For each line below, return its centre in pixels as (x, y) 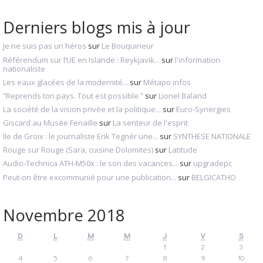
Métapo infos (167, 82)
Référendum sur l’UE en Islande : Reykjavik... (81, 60)
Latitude (183, 150)
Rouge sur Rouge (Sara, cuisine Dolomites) (78, 150)
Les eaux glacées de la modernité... (65, 82)
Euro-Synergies (203, 109)
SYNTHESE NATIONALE (212, 136)
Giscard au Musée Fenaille (50, 123)
